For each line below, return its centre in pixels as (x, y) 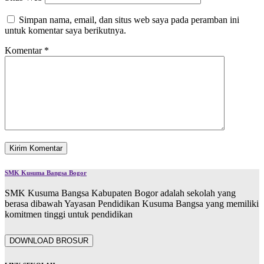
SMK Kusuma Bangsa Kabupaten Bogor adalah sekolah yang (120, 193)
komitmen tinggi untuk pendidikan (69, 214)
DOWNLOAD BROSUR (49, 241)
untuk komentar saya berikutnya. (65, 31)
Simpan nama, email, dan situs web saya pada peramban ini (129, 20)
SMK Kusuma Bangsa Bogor (46, 173)
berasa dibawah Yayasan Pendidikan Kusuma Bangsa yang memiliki (132, 204)
